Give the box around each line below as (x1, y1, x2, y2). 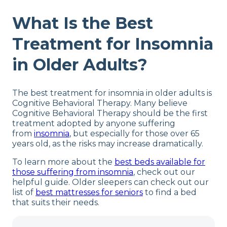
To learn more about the (12, 157, 115, 167)
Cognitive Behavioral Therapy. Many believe (12, 98, 187, 108)
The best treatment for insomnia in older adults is (12, 88, 212, 98)
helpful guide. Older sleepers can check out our (12, 177, 209, 187)
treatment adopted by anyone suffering (12, 119, 175, 129)
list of (12, 187, 35, 198)
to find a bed (143, 187, 197, 198)
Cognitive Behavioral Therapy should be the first (12, 108, 208, 119)
